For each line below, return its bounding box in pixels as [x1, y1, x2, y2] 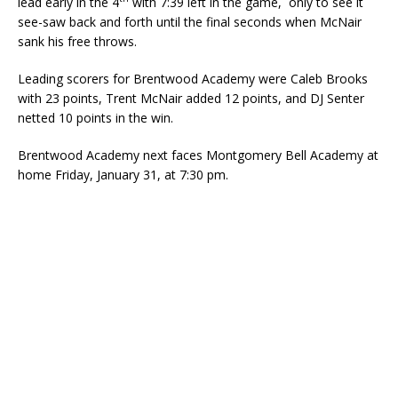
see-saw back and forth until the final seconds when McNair [18, 12, 362, 30]
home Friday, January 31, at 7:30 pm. [18, 165, 228, 183]
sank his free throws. [18, 32, 137, 50]
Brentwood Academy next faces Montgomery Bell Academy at [18, 146, 378, 163]
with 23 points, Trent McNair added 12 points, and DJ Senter [18, 89, 364, 107]
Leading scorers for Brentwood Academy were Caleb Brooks [18, 69, 368, 87]
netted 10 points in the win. [18, 108, 173, 126]
